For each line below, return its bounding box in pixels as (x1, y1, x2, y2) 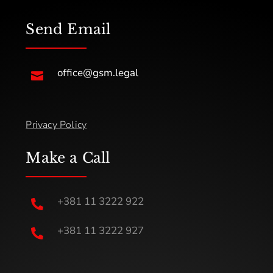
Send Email (26, 20, 111, 38)
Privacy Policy (26, 118, 87, 132)
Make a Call (26, 149, 110, 166)
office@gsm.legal (57, 65, 138, 80)
